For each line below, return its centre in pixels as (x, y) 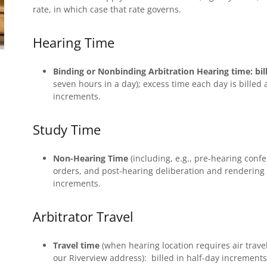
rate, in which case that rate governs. (107, 9)
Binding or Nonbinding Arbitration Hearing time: (153, 71)
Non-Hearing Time (91, 158)
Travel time (76, 245)
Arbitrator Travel (83, 216)
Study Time (66, 129)
